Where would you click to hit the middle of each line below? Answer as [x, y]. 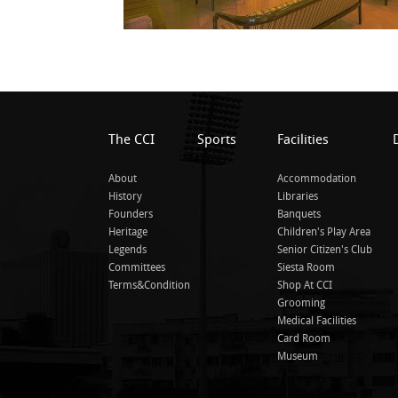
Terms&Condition [149, 285]
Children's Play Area [324, 231]
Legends [127, 249]
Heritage [128, 231]
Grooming [301, 302]
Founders [131, 214]
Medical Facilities [317, 320]
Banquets [299, 214]
